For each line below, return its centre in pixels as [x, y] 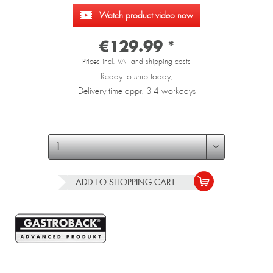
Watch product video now [146, 16]
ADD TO [91, 183]
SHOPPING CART [142, 183]
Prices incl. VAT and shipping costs [136, 62]
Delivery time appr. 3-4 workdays [136, 91]
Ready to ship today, [136, 76]
